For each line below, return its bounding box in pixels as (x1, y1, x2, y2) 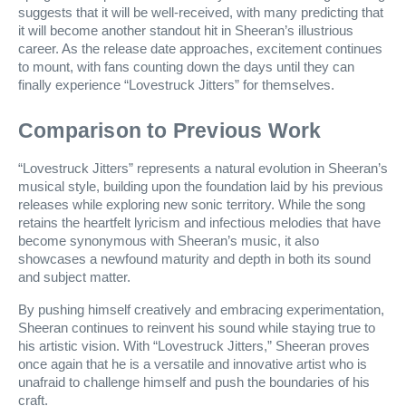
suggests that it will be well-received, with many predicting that (18, 5, 383, 20)
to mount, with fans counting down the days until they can (18, 59, 354, 74)
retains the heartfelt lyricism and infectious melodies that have (18, 215, 381, 230)
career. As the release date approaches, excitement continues (18, 41, 382, 56)
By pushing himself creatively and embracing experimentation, (18, 302, 384, 317)
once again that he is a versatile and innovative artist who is (18, 356, 367, 372)
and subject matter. (18, 269, 134, 285)
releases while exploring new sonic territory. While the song (18, 197, 365, 212)
